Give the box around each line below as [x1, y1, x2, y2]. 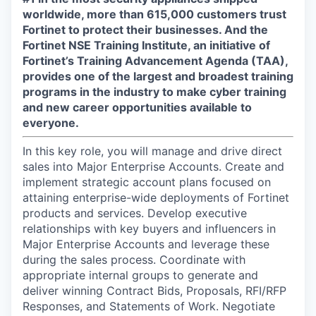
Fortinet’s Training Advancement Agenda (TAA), [23, 54, 288, 68]
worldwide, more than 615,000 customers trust [23, 7, 286, 21]
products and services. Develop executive [23, 206, 247, 220]
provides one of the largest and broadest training [23, 69, 293, 83]
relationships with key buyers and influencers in [23, 221, 276, 236]
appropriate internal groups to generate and [23, 268, 258, 282]
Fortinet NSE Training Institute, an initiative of [23, 38, 270, 52]
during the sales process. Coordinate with [23, 253, 245, 267]
